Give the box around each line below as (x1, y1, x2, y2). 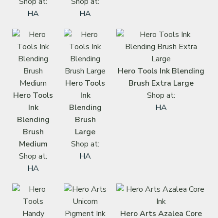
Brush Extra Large (128, 77, 194, 89)
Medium (18, 138, 48, 149)
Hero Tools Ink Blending (118, 65, 204, 76)
